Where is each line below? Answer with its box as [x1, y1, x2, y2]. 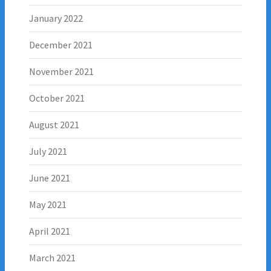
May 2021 [29, 198, 67, 211]
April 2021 [29, 224, 70, 237]
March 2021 [29, 251, 76, 264]
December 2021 [29, 38, 93, 51]
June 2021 [29, 171, 70, 184]
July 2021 [29, 145, 67, 157]
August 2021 [29, 118, 79, 131]
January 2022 [29, 11, 83, 24]
